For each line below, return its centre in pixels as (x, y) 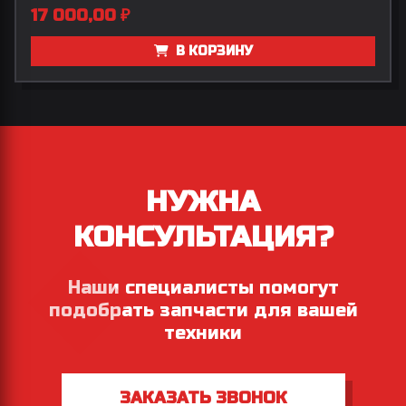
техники (203, 333)
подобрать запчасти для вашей (203, 310)
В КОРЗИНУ (212, 51)
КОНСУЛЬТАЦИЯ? (203, 237)
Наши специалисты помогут (203, 287)
